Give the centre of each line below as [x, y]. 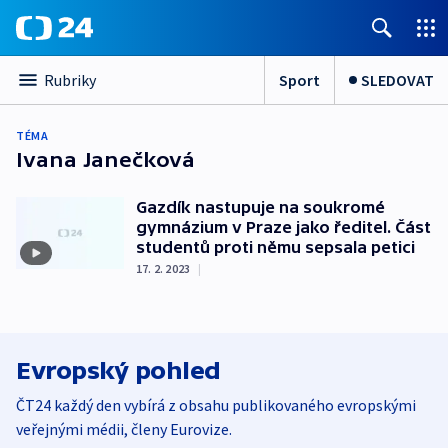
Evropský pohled [118, 370]
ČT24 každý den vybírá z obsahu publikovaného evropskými [216, 405]
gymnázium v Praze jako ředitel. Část [283, 227]
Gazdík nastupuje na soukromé [260, 207]
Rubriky [70, 80]
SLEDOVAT [397, 79]
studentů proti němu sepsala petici [275, 247]
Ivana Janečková [105, 159]
